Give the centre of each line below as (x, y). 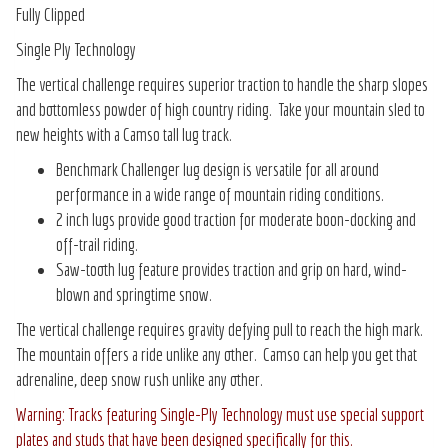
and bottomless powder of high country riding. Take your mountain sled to (220, 109)
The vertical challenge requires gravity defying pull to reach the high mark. (221, 329)
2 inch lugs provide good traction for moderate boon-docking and (236, 219)
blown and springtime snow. (134, 294)
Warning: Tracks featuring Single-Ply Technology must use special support (220, 414)
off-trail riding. (97, 244)
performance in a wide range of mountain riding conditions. (220, 194)
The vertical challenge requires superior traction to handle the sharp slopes (222, 84)
